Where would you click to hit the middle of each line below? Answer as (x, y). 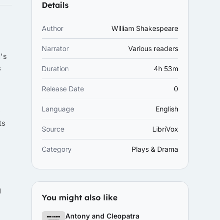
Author (53, 28)
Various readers (153, 48)
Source (53, 129)
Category (57, 149)
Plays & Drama (155, 149)
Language (58, 109)
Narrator (55, 48)
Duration (55, 69)
